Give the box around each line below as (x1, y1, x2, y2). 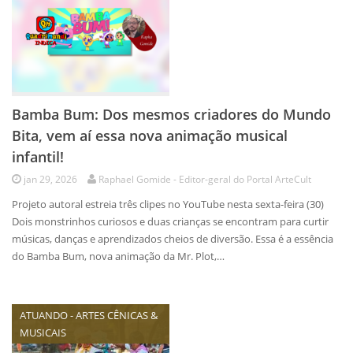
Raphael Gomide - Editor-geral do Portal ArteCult (98, 173, 311, 186)
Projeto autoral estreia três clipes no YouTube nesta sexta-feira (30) (12, 197, 329, 211)
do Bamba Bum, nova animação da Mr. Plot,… (12, 249, 225, 263)
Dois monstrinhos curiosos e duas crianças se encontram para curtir (12, 214, 329, 229)
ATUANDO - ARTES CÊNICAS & (20, 308, 158, 322)
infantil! (12, 147, 64, 166)
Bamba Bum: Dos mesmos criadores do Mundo (12, 105, 331, 124)
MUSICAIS (20, 325, 66, 340)
